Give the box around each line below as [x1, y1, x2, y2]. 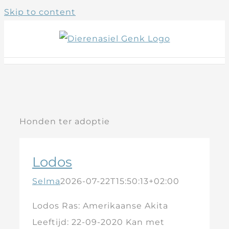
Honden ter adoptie [19, 117, 110, 126]
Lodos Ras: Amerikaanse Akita [32, 201, 168, 211]
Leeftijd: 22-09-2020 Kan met [32, 217, 165, 227]
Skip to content [4, 7, 76, 17]
